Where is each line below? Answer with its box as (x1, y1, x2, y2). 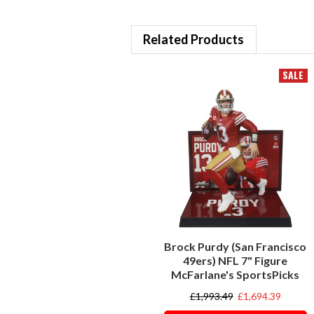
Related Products (143, 31, 244, 47)
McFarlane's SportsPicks (171, 267, 299, 281)
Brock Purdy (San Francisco (164, 239, 306, 253)
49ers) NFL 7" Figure (183, 253, 287, 267)
